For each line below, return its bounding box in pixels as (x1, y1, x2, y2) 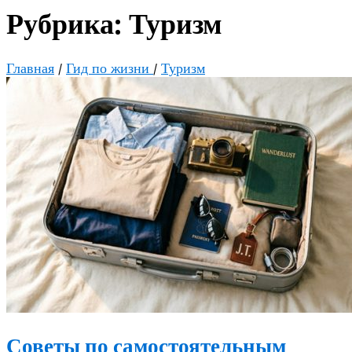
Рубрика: (6, 9, 129, 42)
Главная (6, 60, 54, 78)
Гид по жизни (66, 60, 153, 78)
